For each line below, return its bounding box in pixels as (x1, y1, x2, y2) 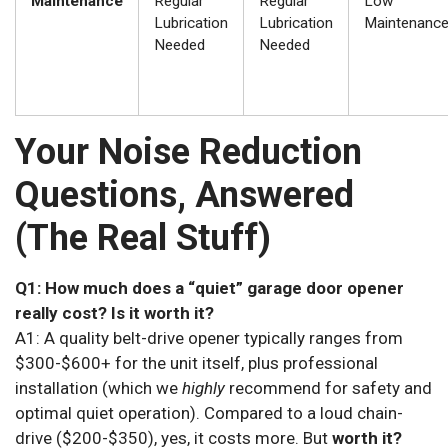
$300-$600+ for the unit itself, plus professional (15, 353, 378, 374)
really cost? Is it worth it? (15, 303, 214, 324)
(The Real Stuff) (15, 217, 271, 260)
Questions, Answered (15, 174, 354, 217)
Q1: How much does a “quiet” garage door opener (15, 278, 404, 299)
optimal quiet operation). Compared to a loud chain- (15, 403, 403, 424)
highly (182, 378, 225, 399)
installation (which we (15, 378, 182, 399)
